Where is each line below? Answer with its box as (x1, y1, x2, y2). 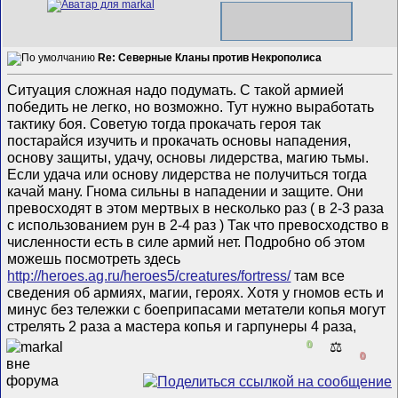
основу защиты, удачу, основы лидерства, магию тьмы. (7, 148, 370, 165)
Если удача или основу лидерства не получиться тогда (7, 165, 368, 182)
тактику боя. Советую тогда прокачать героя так (7, 115, 322, 131)
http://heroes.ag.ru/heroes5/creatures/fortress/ (7, 267, 291, 283)
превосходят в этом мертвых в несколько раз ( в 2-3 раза (7, 199, 385, 216)
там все (291, 267, 346, 283)
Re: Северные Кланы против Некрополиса (98, 52, 322, 65)
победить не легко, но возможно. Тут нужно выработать (7, 98, 375, 115)
